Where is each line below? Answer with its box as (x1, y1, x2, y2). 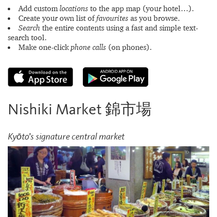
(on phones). (106, 42, 152, 52)
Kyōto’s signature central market (8, 131, 124, 141)
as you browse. (128, 13, 180, 23)
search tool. (8, 32, 46, 42)
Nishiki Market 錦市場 (8, 103, 152, 117)
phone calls (71, 42, 106, 52)
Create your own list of (18, 13, 96, 23)
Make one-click (18, 42, 71, 52)
